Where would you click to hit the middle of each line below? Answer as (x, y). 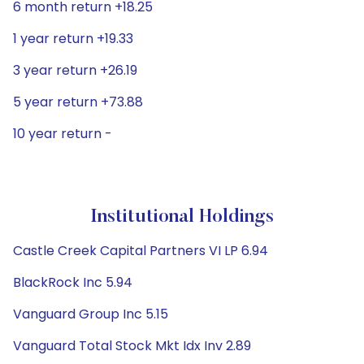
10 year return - (63, 134)
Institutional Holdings (182, 217)
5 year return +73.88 (78, 102)
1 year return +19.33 (73, 39)
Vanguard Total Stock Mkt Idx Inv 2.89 (132, 346)
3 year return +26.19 (75, 70)
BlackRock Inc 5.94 (73, 282)
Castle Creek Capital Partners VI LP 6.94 (141, 251)
